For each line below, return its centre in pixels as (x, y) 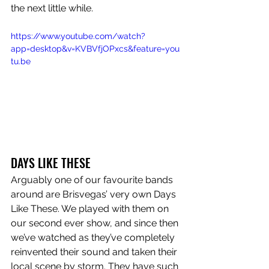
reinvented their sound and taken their (95, 252)
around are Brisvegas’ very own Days (95, 195)
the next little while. (53, 8)
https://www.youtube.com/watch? (78, 36)
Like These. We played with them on (91, 209)
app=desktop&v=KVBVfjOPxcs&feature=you (95, 49)
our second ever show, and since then (96, 223)
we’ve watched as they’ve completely (94, 238)
